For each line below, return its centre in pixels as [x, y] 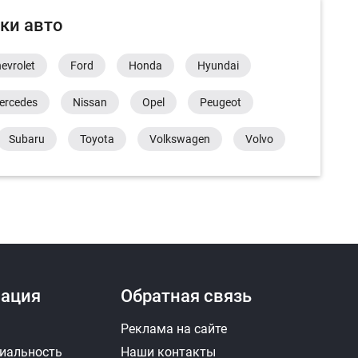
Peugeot [221, 102]
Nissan [90, 102]
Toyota [97, 139]
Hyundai [218, 66]
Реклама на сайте [174, 329]
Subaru [27, 139]
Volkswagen [180, 139]
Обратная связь [187, 296]
